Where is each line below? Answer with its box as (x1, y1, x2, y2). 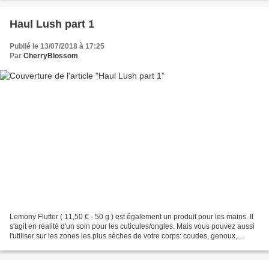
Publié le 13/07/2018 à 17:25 (10, 42, 104, 51)
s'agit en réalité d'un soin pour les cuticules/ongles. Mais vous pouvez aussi (10, 222, 255, 231)
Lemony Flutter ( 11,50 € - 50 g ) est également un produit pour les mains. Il (10, 212, 253, 221)
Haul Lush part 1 (10, 18, 94, 31)
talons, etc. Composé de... (10, 241, 94, 250)
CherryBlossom (23, 52, 78, 61)
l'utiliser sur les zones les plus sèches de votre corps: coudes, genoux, (10, 231, 237, 240)
